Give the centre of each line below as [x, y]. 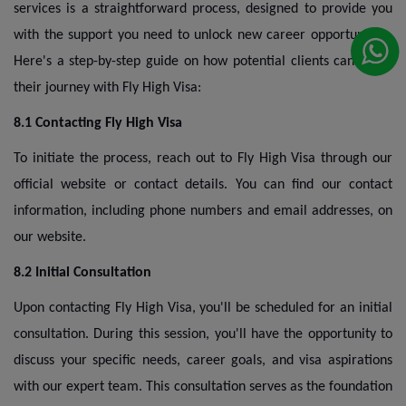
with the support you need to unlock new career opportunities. [203, 35]
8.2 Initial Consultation [82, 272]
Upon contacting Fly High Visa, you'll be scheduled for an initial [203, 308]
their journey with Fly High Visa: [107, 87]
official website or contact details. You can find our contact [203, 184]
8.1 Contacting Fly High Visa [98, 123]
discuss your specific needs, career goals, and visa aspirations [203, 360]
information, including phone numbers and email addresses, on [203, 211]
